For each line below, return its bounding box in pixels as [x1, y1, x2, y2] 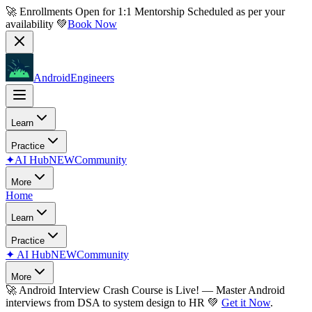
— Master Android [202, 284, 285, 296]
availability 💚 [6, 18, 68, 30]
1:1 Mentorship [118, 6, 185, 17]
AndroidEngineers [33, 72, 114, 84]
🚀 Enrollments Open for [6, 6, 115, 17]
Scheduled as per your [185, 6, 285, 17]
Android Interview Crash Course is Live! [19, 284, 199, 296]
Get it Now [221, 297, 270, 309]
